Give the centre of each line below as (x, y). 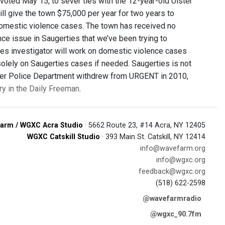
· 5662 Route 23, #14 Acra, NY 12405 (144, 125)
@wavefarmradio (172, 199)
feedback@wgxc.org (172, 172)
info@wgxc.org (181, 160)
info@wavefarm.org (173, 148)
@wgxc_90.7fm (176, 214)
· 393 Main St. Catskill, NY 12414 (153, 137)
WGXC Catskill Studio (64, 137)
